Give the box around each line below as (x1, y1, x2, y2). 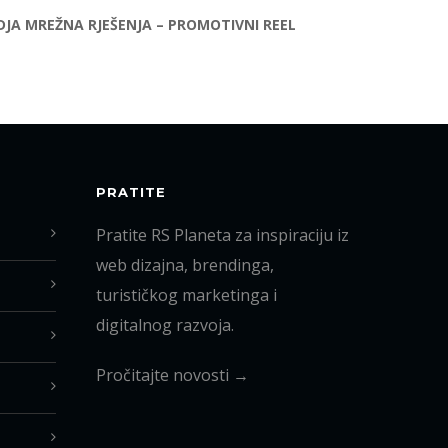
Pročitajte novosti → (96, 364, 249, 386)
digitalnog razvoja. (96, 314, 234, 336)
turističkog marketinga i (96, 284, 277, 306)
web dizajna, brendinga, (96, 254, 274, 276)
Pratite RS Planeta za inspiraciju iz (96, 224, 349, 246)
